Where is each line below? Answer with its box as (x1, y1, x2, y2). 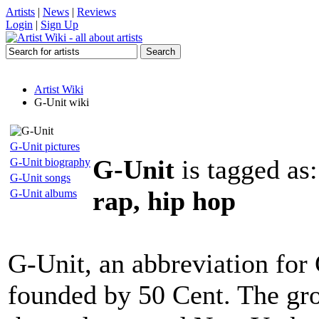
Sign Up (41, 19, 78, 31)
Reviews (77, 6, 116, 18)
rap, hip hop (93, 186, 236, 216)
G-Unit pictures (10, 140, 80, 152)
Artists (6, 6, 35, 18)
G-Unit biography (10, 156, 90, 168)
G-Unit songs (10, 172, 70, 184)
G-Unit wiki (34, 96, 89, 108)
